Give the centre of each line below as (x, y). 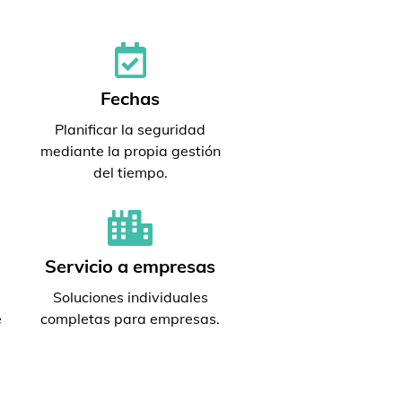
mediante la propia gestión (130, 151)
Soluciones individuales (130, 297)
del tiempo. (130, 172)
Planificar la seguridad (130, 129)
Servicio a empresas (130, 266)
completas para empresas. (130, 319)
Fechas (130, 98)
